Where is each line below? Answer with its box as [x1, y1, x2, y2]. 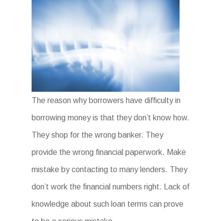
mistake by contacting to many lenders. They [32, 165, 187, 174]
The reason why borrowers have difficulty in [32, 96, 181, 105]
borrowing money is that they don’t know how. [32, 113, 189, 122]
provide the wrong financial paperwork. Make [32, 148, 186, 156]
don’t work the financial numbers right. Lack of [32, 183, 189, 191]
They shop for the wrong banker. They [32, 131, 163, 139]
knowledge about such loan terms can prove [32, 200, 184, 208]
